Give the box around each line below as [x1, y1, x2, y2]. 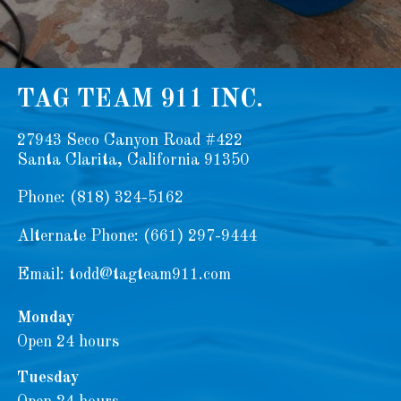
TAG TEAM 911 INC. [16, 88, 263, 113]
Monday [16, 310, 74, 326]
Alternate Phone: [16, 228, 143, 244]
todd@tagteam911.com [68, 267, 231, 283]
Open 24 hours [16, 334, 119, 350]
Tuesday [16, 370, 79, 386]
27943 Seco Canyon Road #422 [16, 132, 243, 149]
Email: [16, 267, 69, 283]
